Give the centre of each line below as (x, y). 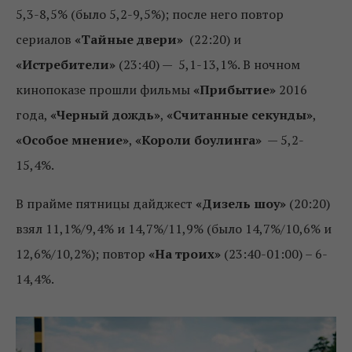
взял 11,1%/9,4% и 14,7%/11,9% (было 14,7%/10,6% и (174, 229)
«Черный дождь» (105, 115)
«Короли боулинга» (198, 140)
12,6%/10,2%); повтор (82, 254)
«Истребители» (66, 65)
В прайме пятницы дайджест (106, 204)
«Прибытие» (236, 90)
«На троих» (185, 254)
